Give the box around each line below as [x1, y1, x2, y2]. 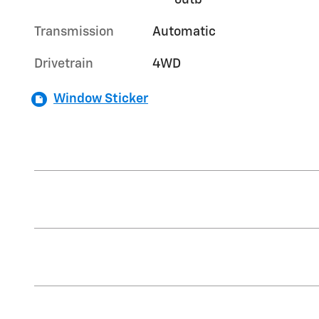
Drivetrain [34, 58, 93, 71]
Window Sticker [53, 93, 148, 106]
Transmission [34, 26, 114, 39]
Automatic [152, 26, 216, 39]
